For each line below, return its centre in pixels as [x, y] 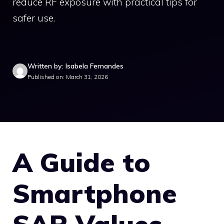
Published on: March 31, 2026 [68, 76]
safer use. [34, 18]
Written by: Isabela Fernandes [75, 66]
